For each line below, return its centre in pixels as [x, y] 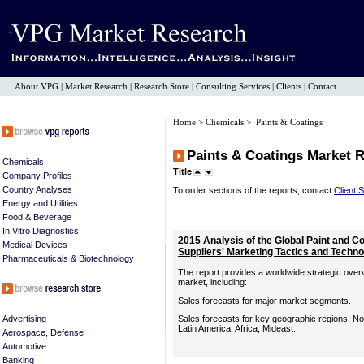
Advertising [24, 318]
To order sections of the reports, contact [253, 190]
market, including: [212, 282]
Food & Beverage [37, 217]
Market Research [96, 87]
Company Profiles [37, 175]
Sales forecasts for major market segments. [264, 300]
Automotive [24, 346]
